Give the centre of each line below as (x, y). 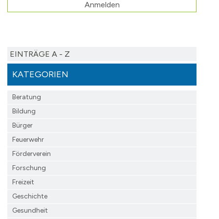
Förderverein (32, 153)
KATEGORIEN (40, 74)
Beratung (27, 97)
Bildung (24, 111)
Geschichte (30, 196)
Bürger (22, 125)
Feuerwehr (28, 139)
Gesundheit (30, 210)
